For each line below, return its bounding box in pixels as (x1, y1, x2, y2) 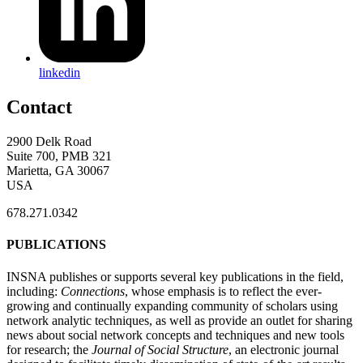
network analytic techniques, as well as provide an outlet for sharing (6, 313, 352, 327)
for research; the (6, 342, 92, 357)
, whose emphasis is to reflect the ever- (125, 284, 322, 298)
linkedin (39, 66, 80, 80)
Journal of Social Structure (92, 342, 228, 357)
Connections (61, 284, 125, 298)
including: (6, 284, 61, 298)
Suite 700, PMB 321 (6, 149, 112, 164)
